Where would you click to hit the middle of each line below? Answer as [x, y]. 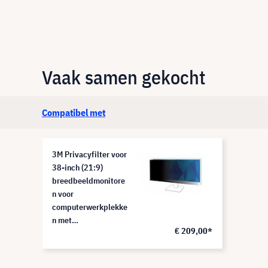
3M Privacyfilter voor [89, 154]
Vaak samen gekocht [124, 77]
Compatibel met [74, 112]
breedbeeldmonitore [89, 181]
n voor [63, 194]
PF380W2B [72, 246]
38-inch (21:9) [77, 167]
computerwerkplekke [90, 207]
